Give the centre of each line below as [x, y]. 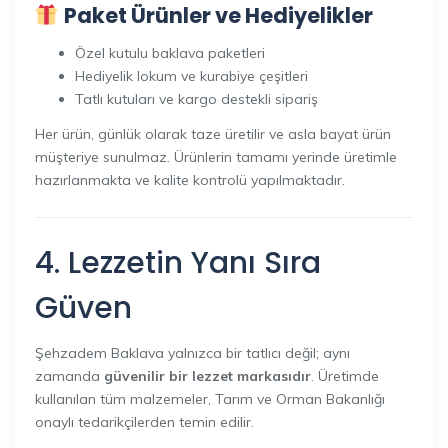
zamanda [69, 376]
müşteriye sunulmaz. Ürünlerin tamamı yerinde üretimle [216, 156]
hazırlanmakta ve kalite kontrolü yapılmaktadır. [190, 179]
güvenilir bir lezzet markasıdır [207, 376]
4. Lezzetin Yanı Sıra [178, 262]
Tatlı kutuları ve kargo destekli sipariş [196, 99]
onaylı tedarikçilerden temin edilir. [144, 422]
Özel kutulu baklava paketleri [170, 53]
